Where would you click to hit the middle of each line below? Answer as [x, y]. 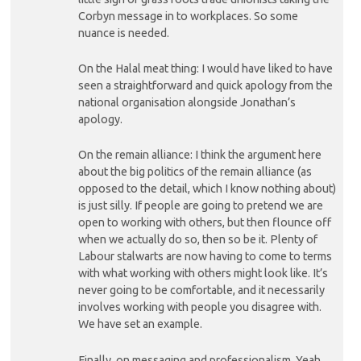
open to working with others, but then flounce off [204, 223]
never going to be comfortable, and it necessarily [201, 290]
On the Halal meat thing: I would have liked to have [205, 69]
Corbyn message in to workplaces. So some [188, 16]
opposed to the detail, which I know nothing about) [207, 189]
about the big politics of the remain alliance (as [195, 172]
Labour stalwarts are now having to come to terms [205, 257]
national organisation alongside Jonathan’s [187, 103]
